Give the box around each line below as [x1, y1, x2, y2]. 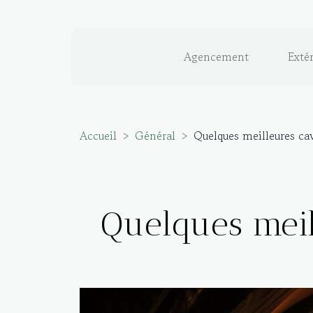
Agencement [184, 48, 249, 65]
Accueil [80, 127, 117, 144]
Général [135, 127, 175, 144]
